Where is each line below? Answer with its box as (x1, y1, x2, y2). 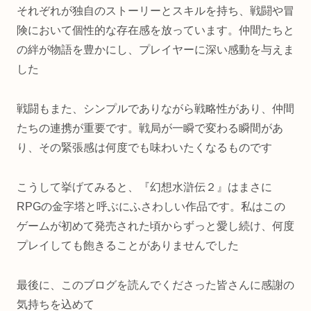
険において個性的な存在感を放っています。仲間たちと (17, 24, 294, 37)
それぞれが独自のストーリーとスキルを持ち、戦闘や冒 (17, 5, 294, 17)
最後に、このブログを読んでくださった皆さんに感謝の (17, 278, 294, 291)
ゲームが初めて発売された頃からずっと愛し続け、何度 (17, 219, 294, 232)
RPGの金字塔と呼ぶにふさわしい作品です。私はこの (17, 200, 285, 212)
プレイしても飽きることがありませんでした (17, 239, 239, 251)
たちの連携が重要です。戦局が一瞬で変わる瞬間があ (17, 122, 283, 135)
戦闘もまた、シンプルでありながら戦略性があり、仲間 (17, 103, 294, 115)
